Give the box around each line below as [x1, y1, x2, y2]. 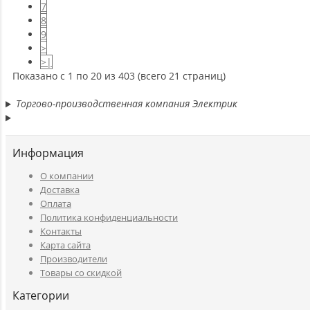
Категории [12, 288, 69, 304]
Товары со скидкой [40, 266, 122, 280]
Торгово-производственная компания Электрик [15, 97, 237, 111]
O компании [40, 170, 93, 183]
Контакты [40, 225, 82, 238]
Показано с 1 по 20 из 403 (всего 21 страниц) [12, 69, 226, 83]
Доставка [40, 183, 80, 197]
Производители [40, 253, 107, 266]
